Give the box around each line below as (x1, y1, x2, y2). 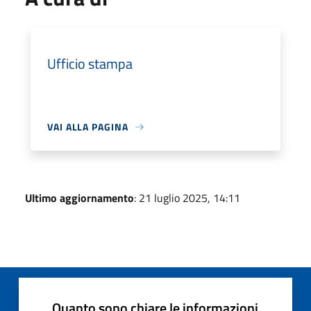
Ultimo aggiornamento (25, 190, 134, 206)
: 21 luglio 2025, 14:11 (134, 190, 240, 206)
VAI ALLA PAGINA (47, 119, 128, 134)
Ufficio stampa (47, 53, 133, 74)
